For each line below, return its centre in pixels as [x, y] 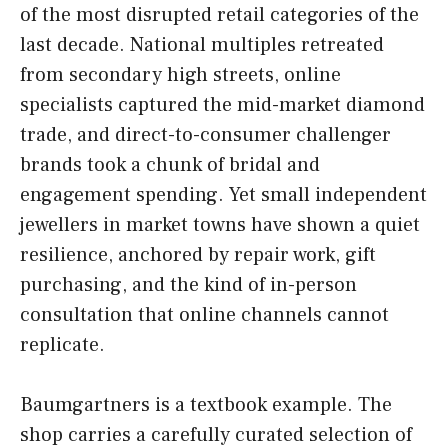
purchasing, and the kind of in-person [188, 285]
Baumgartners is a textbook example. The [206, 405]
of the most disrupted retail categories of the [219, 15]
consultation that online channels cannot [204, 315]
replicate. [62, 345]
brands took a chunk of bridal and [170, 165]
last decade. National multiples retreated [202, 45]
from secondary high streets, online [180, 75]
